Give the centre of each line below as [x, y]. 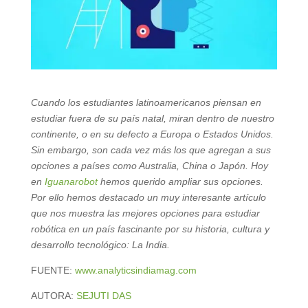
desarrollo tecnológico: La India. [100, 244]
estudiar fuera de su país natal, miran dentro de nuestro [152, 118]
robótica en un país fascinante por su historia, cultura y [150, 229]
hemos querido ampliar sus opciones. [180, 181]
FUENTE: [53, 270]
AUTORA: [53, 295]
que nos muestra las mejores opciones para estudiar [145, 213]
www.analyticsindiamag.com [135, 270]
